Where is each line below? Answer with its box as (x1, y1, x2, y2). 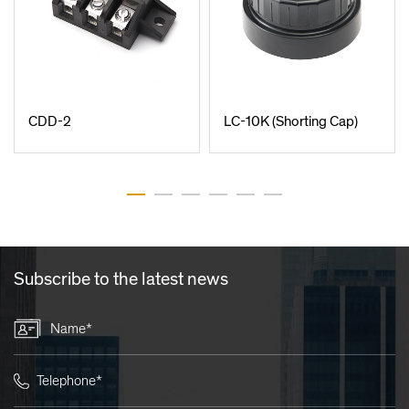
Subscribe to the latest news (14, 267, 228, 290)
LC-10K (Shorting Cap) (224, 111, 358, 131)
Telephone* (37, 372, 102, 391)
